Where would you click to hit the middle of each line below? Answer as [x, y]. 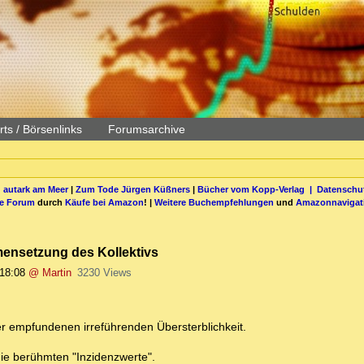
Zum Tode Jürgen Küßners [132, 189]
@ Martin [50, 273]
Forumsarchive [147, 129]
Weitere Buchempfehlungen [214, 202]
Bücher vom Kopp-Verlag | [257, 189]
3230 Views [104, 273]
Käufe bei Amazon [104, 202]
